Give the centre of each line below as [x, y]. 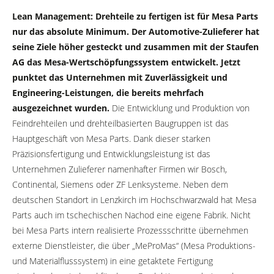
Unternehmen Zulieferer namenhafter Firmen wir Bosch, [120, 169]
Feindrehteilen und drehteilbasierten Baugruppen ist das [120, 123]
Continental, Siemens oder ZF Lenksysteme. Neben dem [120, 184]
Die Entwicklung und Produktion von [180, 108]
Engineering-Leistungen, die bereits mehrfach [108, 92]
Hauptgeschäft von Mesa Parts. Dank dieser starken [111, 138]
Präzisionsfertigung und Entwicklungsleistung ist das [111, 154]
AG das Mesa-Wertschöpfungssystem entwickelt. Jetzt [126, 62]
